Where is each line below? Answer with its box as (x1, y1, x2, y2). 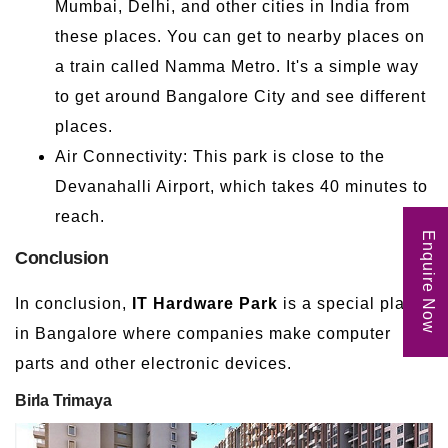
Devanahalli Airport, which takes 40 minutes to (55, 177, 428, 195)
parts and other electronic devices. (15, 354, 292, 372)
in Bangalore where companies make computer (15, 324, 391, 342)
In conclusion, (15, 294, 132, 312)
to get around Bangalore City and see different (55, 87, 426, 105)
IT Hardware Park (132, 294, 278, 312)
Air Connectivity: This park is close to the (55, 147, 385, 165)
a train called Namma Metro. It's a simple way (55, 57, 419, 75)
